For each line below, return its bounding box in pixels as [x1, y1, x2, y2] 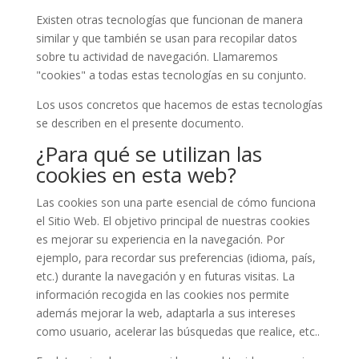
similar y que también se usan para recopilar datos [35, 30, 297, 46]
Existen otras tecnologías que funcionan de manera [35, 12, 303, 27]
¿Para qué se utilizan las [35, 139, 262, 168]
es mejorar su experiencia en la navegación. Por [35, 232, 284, 247]
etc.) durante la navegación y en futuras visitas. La [35, 268, 295, 284]
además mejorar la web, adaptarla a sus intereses [35, 305, 296, 321]
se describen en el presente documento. [35, 115, 244, 131]
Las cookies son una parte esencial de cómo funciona [35, 195, 316, 210]
